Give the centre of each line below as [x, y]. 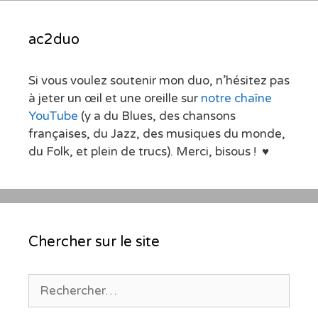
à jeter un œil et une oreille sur [115, 98]
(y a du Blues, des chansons [157, 116]
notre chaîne [236, 98]
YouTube [53, 116]
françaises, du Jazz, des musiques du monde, [157, 133]
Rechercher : [64, 282]
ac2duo [54, 39]
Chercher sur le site [94, 242]
